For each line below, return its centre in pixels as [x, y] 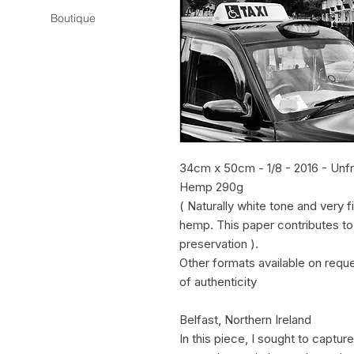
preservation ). [219, 244]
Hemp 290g [211, 187]
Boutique [73, 18]
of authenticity [218, 282]
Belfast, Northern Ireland [245, 320]
